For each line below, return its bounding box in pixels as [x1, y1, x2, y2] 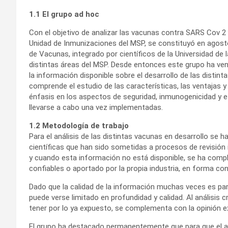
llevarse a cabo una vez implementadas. [29, 103, 163, 112]
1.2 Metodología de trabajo [29, 121, 129, 131]
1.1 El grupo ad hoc [29, 10, 99, 19]
